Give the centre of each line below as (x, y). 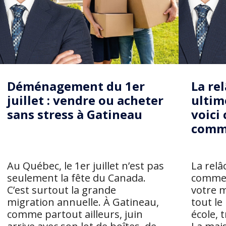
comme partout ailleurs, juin (75, 214)
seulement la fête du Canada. (76, 178)
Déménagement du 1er (76, 86)
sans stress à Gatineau (74, 114)
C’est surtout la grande (61, 190)
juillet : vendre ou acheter (85, 100)
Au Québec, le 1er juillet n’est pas (85, 166)
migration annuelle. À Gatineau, (83, 202)
